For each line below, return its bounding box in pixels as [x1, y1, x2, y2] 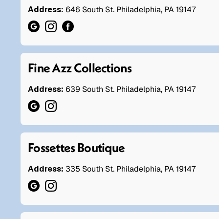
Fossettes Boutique [28, 139, 125, 155]
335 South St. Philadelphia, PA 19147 [66, 163, 196, 174]
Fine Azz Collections [28, 59, 131, 76]
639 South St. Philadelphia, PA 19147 [66, 84, 196, 94]
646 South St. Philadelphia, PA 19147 [66, 4, 196, 15]
